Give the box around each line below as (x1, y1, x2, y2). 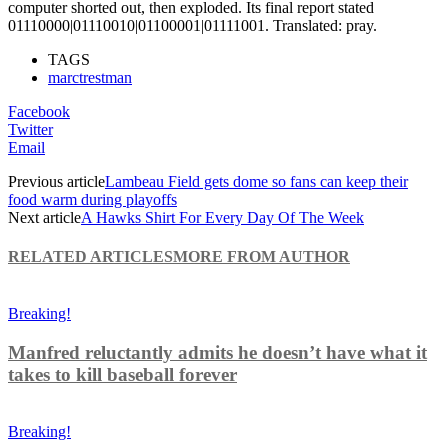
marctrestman (48, 68, 132, 86)
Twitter (8, 120, 53, 138)
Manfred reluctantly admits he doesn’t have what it (8, 342, 427, 364)
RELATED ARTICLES (8, 248, 173, 266)
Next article (8, 208, 81, 226)
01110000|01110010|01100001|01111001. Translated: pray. (8, 16, 377, 34)
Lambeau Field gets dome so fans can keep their (105, 172, 408, 190)
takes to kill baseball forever (8, 364, 237, 386)
